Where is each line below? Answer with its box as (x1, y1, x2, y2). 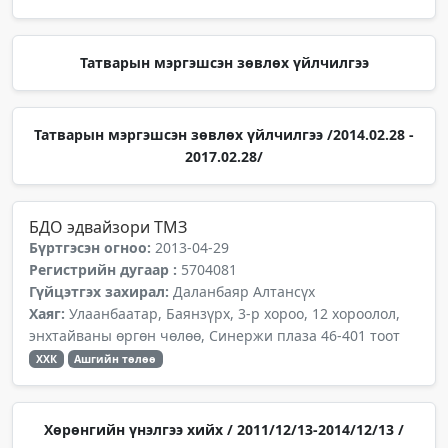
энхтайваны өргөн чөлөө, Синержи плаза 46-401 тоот (29, 326, 400, 345)
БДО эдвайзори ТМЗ (29, 216, 187, 238)
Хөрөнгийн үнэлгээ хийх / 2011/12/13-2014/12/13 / (44, 420, 404, 439)
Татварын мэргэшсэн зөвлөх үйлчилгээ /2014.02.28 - (34, 125, 414, 144)
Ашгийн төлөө (74, 352, 157, 366)
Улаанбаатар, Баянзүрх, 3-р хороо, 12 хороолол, (69, 304, 400, 323)
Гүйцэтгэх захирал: (29, 282, 173, 301)
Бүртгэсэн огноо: (29, 238, 155, 257)
